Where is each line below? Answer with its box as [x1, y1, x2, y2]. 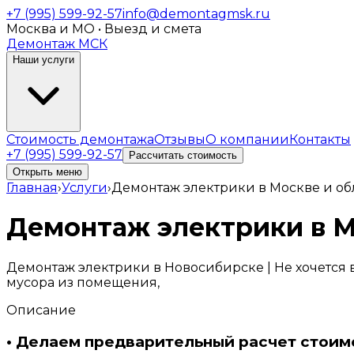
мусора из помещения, [6, 274, 160, 290]
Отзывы [154, 132, 205, 147]
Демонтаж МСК [6, 36, 107, 51]
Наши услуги [13, 54, 74, 66]
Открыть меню [13, 166, 82, 178]
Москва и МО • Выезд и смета [6, 21, 201, 36]
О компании [205, 132, 289, 147]
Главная [6, 180, 58, 195]
